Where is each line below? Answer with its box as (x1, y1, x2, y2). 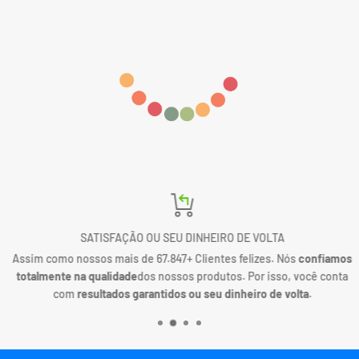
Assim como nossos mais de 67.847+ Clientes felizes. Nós (10, 251, 293, 265)
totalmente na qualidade (14, 268, 135, 283)
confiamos (293, 251, 349, 265)
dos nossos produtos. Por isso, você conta (135, 268, 345, 283)
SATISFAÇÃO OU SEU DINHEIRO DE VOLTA (77, 230, 282, 244)
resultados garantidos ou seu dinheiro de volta (74, 286, 306, 301)
